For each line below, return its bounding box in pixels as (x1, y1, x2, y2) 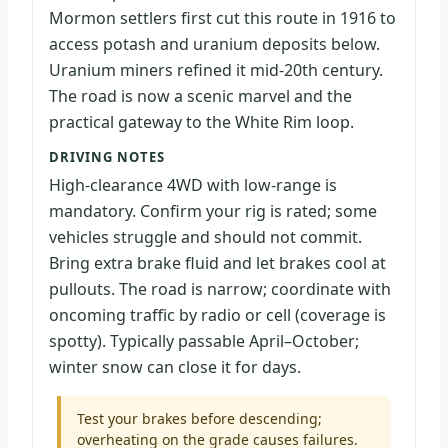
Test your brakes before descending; (77, 408, 322, 428)
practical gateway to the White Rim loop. (49, 111, 354, 134)
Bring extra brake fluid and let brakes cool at (49, 251, 386, 274)
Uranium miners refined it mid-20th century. (49, 59, 383, 82)
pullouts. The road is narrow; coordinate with (49, 277, 391, 300)
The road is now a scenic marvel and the (49, 85, 352, 108)
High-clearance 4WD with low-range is (49, 173, 337, 196)
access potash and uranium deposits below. (49, 33, 380, 56)
